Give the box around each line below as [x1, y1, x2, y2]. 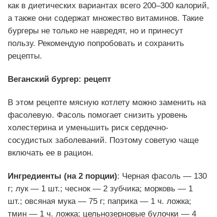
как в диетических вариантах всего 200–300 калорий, [8, 1, 209, 11]
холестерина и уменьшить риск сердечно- [8, 123, 169, 133]
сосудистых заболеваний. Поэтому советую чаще [8, 136, 199, 145]
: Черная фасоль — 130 [117, 171, 207, 181]
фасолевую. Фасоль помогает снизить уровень [8, 110, 187, 120]
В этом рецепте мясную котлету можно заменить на [8, 98, 206, 108]
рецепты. [8, 51, 42, 61]
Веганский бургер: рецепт [8, 75, 111, 84]
